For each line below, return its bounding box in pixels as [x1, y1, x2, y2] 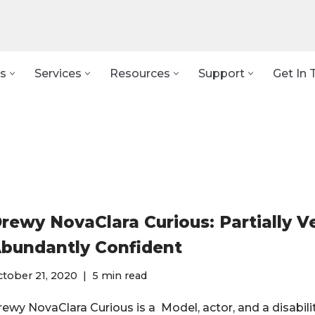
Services [34, 67, 82, 81]
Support [198, 67, 245, 81]
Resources [110, 67, 170, 81]
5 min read [92, 269, 148, 282]
